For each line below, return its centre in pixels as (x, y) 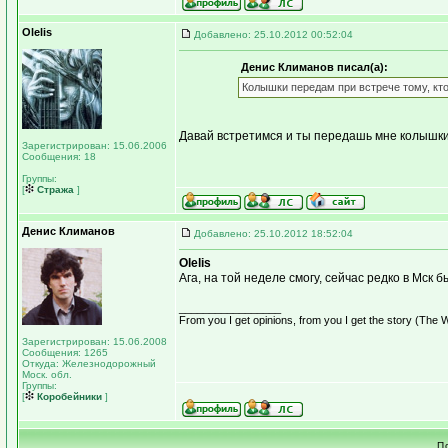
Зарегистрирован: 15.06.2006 (94, 145)
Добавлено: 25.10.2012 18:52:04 (273, 233)
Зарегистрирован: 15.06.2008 (94, 341)
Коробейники (68, 396)
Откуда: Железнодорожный (89, 363)
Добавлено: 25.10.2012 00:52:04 (273, 34)
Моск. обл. (47, 374)
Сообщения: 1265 (65, 352)
